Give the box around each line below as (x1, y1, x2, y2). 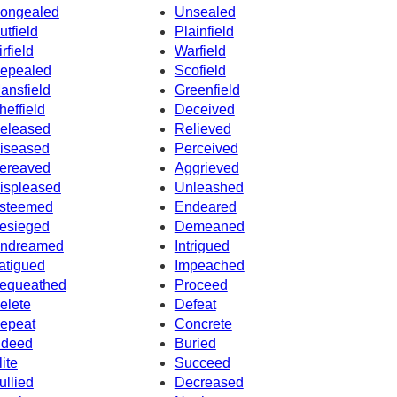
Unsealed (174, 4, 236, 19)
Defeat (174, 296, 216, 312)
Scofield (174, 62, 226, 78)
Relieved (174, 121, 231, 136)
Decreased (174, 374, 244, 390)
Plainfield (174, 23, 234, 39)
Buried (174, 335, 216, 351)
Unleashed (174, 179, 244, 195)
